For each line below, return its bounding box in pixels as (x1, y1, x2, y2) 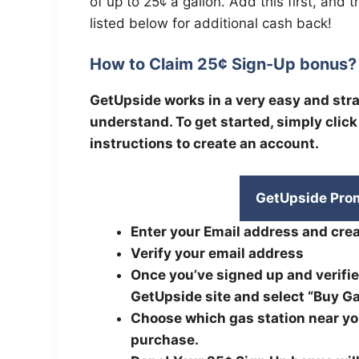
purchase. (131, 331, 199, 348)
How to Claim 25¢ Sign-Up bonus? (90, 54, 357, 75)
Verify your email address (131, 244, 307, 261)
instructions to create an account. (90, 135, 319, 152)
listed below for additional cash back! (90, 14, 332, 31)
